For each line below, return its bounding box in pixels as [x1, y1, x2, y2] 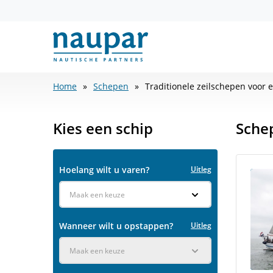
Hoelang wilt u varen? [59, 164, 149, 175]
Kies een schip [53, 118, 153, 138]
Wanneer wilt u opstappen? [59, 220, 173, 232]
